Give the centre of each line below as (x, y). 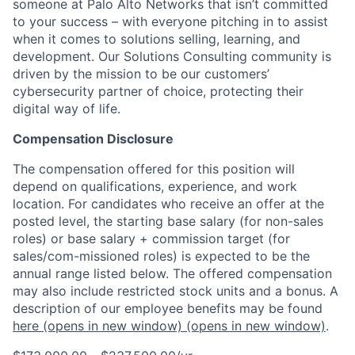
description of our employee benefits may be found (168, 308)
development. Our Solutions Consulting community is (172, 56)
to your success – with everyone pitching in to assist (170, 21)
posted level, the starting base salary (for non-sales (168, 221)
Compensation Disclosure (93, 138)
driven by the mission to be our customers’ (141, 73)
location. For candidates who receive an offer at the (168, 203)
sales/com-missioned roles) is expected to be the (161, 256)
